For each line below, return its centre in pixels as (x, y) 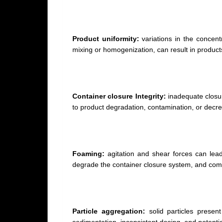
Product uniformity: (106, 39)
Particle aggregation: (109, 211)
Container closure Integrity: (119, 96)
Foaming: (90, 154)
